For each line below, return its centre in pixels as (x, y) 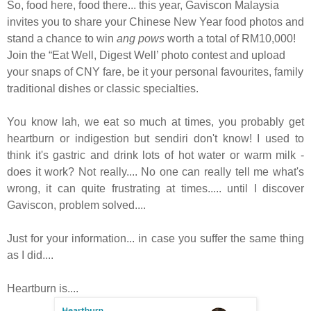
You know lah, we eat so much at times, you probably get (155, 121)
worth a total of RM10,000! (230, 38)
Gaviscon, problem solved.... (76, 205)
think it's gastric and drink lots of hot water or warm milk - (155, 155)
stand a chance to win (62, 38)
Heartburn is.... (43, 288)
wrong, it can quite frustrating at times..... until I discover (155, 188)
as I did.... (30, 255)
